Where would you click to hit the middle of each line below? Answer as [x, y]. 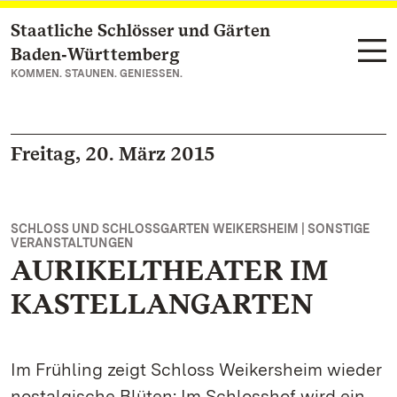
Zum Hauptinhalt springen [120, 31]
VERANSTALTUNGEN [72, 243]
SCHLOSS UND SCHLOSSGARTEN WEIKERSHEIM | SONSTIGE [190, 229]
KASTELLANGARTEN [162, 304]
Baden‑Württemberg [95, 54]
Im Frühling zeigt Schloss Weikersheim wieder [196, 370]
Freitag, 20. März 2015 [113, 153]
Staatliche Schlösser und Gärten [140, 30]
